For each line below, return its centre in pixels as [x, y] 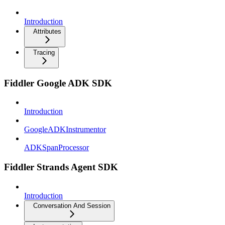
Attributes [47, 31]
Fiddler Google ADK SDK [58, 83]
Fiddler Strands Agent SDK [61, 167]
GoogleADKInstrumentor [65, 130]
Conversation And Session [72, 205]
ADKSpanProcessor [57, 148]
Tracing [44, 52]
